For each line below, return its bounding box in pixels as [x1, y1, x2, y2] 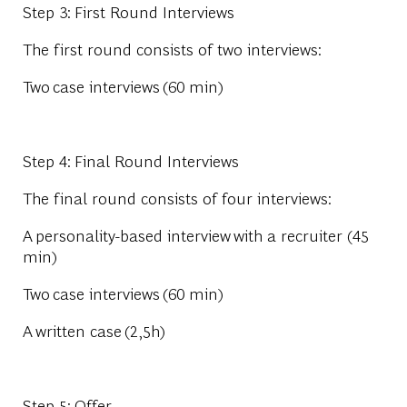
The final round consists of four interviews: [22, 186, 335, 208]
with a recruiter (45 [230, 223, 369, 245]
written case [35, 319, 122, 341]
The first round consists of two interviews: [22, 37, 321, 59]
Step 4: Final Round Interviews [22, 149, 239, 171]
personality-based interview [35, 223, 231, 245]
